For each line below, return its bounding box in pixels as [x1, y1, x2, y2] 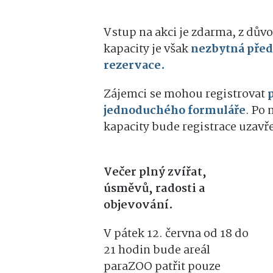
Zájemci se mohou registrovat [104, 85, 268, 104]
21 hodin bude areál [104, 241, 210, 260]
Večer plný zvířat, [104, 163, 207, 182]
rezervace [104, 57, 161, 75]
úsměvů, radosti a [104, 180, 205, 198]
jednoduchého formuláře [104, 102, 246, 120]
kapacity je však [104, 40, 191, 58]
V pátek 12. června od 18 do [104, 225, 249, 243]
